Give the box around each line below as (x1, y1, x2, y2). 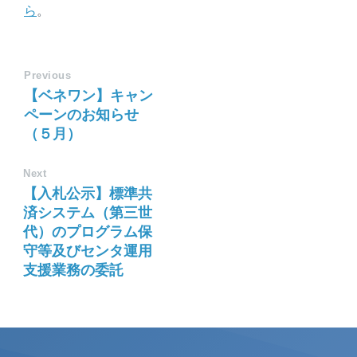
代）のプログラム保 (23, 224, 152, 241)
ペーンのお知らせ (24, 107, 139, 124)
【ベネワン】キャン (24, 88, 153, 104)
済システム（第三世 (23, 205, 152, 222)
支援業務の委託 (23, 262, 124, 279)
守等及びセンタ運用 (23, 243, 152, 260)
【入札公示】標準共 (23, 186, 152, 202)
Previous (24, 69, 72, 82)
